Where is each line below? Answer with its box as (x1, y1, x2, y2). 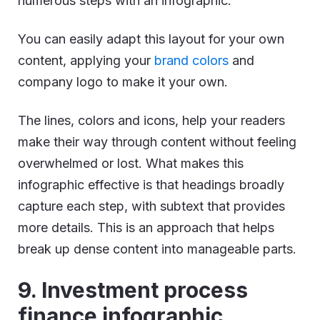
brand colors (154, 52, 229, 68)
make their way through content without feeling (18, 134, 296, 149)
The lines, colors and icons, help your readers (18, 112, 285, 128)
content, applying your (18, 52, 154, 68)
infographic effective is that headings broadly (18, 176, 284, 192)
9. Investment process (18, 276, 248, 303)
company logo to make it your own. (18, 74, 228, 89)
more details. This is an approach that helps (18, 219, 274, 235)
